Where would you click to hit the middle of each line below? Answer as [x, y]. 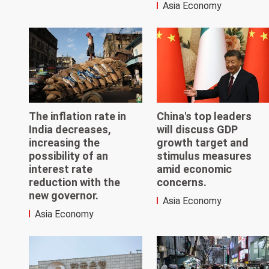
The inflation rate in [77, 116]
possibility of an [68, 156]
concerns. [181, 183]
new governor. [64, 196]
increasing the [64, 143]
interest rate [61, 169]
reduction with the [74, 183]
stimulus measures [204, 156]
